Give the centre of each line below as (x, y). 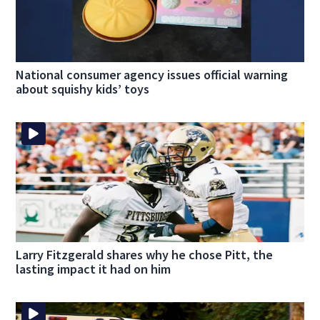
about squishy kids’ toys (83, 89)
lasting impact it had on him (94, 269)
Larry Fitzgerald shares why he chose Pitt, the (145, 255)
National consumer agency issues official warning (152, 74)
